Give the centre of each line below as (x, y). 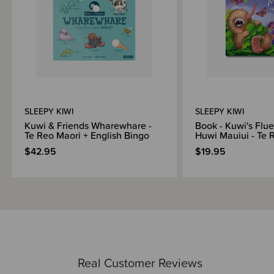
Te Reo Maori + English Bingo (87, 135)
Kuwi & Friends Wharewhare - (88, 125)
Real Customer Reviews (140, 263)
